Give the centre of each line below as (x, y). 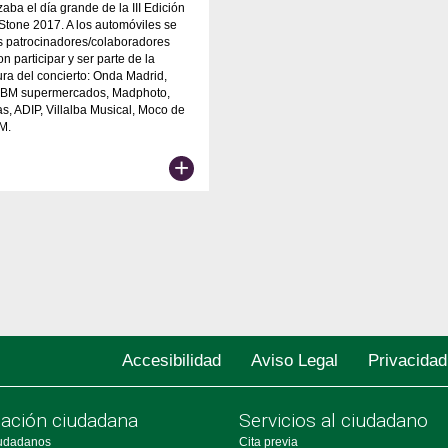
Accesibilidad (171, 360)
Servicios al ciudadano (333, 420)
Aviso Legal (294, 360)
